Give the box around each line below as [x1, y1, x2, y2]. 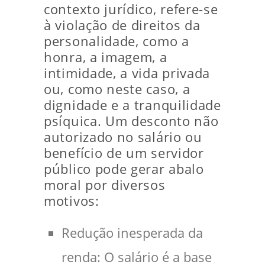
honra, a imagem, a [44, 49, 167, 66]
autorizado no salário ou [44, 128, 202, 146]
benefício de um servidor [44, 144, 204, 161]
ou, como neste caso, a [44, 80, 190, 98]
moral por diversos [44, 176, 166, 193]
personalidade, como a [44, 33, 189, 50]
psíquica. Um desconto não [44, 112, 219, 130]
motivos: [44, 192, 99, 209]
